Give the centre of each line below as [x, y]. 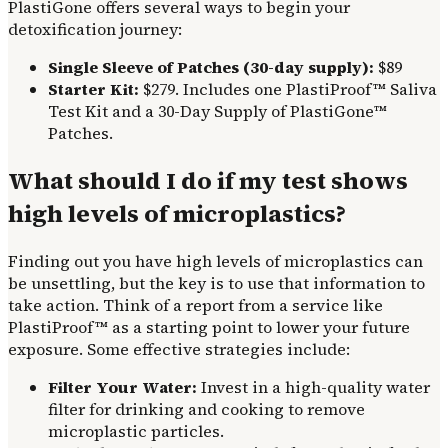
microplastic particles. [136, 430]
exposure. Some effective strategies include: [179, 348]
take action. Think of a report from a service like [195, 304]
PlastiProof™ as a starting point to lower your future [209, 326]
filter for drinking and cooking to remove [206, 408]
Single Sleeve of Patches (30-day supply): [211, 66]
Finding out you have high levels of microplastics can [215, 260]
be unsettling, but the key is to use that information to [216, 282]
